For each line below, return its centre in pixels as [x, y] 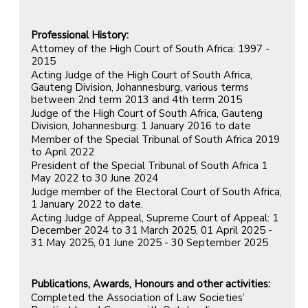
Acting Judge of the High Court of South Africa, [142, 75]
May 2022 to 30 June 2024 [95, 178]
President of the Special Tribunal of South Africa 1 [149, 165]
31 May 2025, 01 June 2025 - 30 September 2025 [150, 242]
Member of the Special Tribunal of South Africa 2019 [155, 139]
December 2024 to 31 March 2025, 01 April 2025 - [152, 230]
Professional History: [80, 35]
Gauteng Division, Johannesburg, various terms [140, 87]
